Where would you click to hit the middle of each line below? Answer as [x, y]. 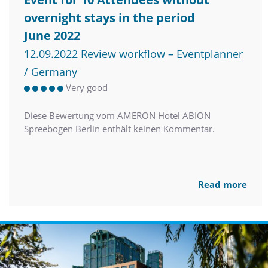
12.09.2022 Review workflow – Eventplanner [133, 54]
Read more [223, 185]
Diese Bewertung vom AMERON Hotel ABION [117, 116]
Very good [87, 88]
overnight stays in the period [109, 18]
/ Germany [51, 72]
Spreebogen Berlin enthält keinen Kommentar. [119, 129]
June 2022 [52, 36]
